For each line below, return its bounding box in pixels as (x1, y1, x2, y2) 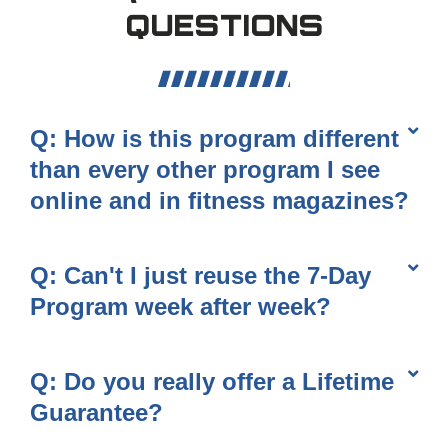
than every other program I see (30, 156, 380, 184)
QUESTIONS (125, 15, 323, 43)
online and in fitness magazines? (30, 187, 409, 215)
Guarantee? (30, 399, 163, 427)
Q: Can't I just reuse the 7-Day (30, 262, 371, 290)
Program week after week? (30, 293, 331, 321)
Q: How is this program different (30, 125, 399, 153)
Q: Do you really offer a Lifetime (30, 368, 394, 396)
